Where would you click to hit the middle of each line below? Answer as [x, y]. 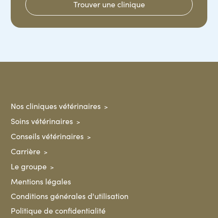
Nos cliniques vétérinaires [56, 106]
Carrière [26, 151]
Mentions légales [41, 181]
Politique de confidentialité [58, 210]
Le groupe [29, 166]
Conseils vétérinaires [47, 136]
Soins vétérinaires [42, 121]
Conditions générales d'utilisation [70, 196]
